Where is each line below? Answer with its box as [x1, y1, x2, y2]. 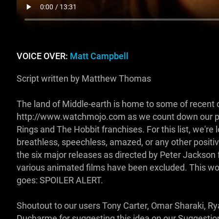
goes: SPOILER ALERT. [16, 175, 103, 186]
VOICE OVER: [16, 51, 70, 62]
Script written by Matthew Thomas [16, 74, 151, 84]
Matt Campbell [69, 51, 129, 62]
